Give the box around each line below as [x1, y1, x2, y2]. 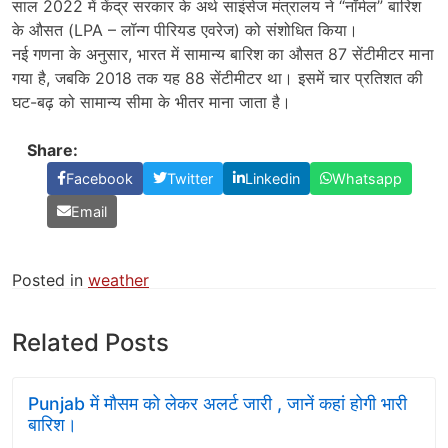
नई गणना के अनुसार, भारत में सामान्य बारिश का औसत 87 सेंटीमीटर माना [12, 43, 434, 64]
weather [88, 269, 149, 290]
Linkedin [245, 169, 300, 187]
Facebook [66, 169, 133, 187]
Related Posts [12, 327, 169, 357]
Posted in [12, 269, 88, 290]
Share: [27, 139, 78, 160]
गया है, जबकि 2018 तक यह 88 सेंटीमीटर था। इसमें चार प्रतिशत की [12, 67, 423, 88]
